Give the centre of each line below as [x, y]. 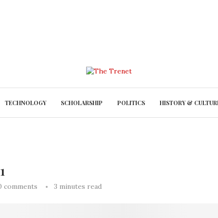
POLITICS [131, 103]
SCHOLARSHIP [82, 103]
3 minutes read [78, 186]
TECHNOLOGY [25, 103]
